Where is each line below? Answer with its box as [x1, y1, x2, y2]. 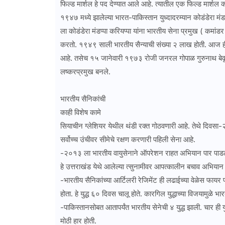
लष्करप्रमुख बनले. [60, 67, 110, 77]
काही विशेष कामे [60, 107, 101, 118]
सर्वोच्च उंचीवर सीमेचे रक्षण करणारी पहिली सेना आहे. [60, 135, 195, 145]
